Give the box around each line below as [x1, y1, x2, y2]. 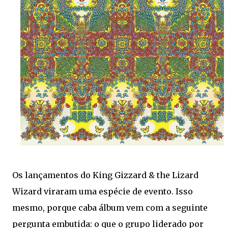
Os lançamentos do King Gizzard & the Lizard [12, 170, 198, 180]
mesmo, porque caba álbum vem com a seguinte [12, 203, 208, 213]
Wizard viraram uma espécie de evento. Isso [12, 186, 193, 196]
